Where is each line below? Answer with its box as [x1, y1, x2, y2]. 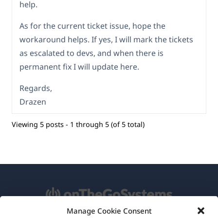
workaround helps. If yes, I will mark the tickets [19, 34, 193, 45]
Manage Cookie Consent [66, 206, 152, 216]
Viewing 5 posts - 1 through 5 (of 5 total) [12, 119, 145, 129]
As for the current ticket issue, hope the [19, 20, 165, 32]
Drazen [19, 96, 46, 108]
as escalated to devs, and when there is [19, 48, 163, 59]
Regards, [19, 83, 52, 94]
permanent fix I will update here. [19, 61, 139, 73]
